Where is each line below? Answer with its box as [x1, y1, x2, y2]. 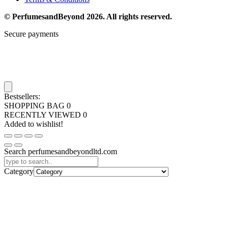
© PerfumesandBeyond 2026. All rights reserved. [4, 12, 172, 21]
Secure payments [4, 30, 59, 39]
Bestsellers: [4, 92, 40, 101]
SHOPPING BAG [4, 101, 67, 110]
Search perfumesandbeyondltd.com [4, 147, 117, 156]
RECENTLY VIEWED [4, 110, 83, 120]
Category [4, 167, 34, 176]
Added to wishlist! [4, 120, 63, 129]
